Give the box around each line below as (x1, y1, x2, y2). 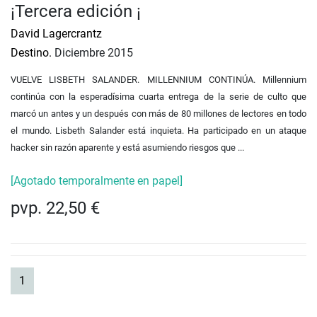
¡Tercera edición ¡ (11, 1, 141, 22)
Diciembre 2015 (52, 46, 133, 60)
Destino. (11, 46, 52, 60)
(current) (25, 273, 67, 287)
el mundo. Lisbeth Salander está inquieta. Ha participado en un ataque (11, 125, 306, 137)
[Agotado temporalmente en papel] (11, 174, 183, 188)
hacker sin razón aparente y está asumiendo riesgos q (11, 142, 226, 154)
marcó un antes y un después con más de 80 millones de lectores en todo (11, 108, 306, 120)
